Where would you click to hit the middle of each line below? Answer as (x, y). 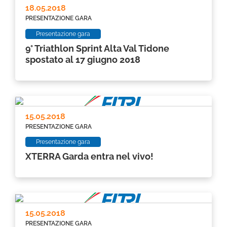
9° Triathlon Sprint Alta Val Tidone (97, 48)
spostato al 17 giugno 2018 (83, 59)
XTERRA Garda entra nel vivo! (89, 157)
